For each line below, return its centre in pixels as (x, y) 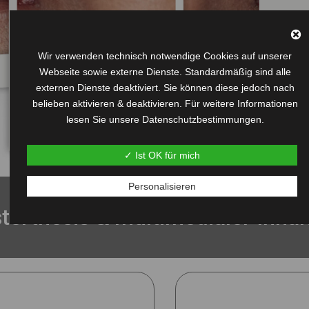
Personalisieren (162, 187)
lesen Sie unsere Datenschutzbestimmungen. (165, 120)
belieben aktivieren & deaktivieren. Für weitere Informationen (165, 104)
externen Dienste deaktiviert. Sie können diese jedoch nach (165, 88)
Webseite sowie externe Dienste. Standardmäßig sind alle (165, 72)
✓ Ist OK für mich (162, 156)
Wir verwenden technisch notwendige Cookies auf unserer (165, 56)
